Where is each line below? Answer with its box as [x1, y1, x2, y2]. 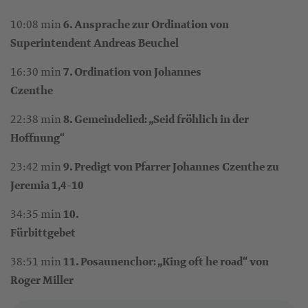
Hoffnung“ [10, 129, 85, 146]
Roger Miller [10, 272, 92, 288]
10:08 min [10, 16, 63, 32]
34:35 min [10, 206, 63, 221]
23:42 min [10, 158, 63, 174]
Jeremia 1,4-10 [10, 177, 98, 193]
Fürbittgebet [10, 224, 98, 241]
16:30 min [10, 63, 63, 79]
